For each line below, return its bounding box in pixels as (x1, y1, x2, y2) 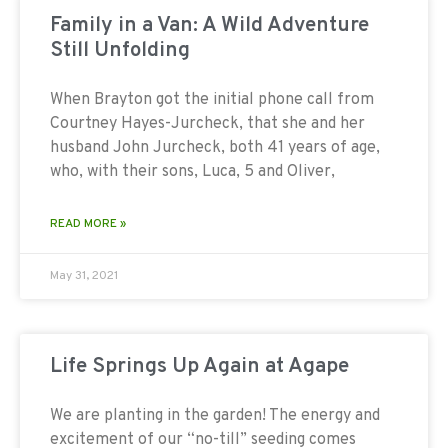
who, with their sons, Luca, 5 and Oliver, (50, 161, 335, 182)
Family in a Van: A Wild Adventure (50, 11, 369, 39)
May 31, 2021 (50, 267, 118, 284)
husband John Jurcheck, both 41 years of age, (50, 137, 380, 158)
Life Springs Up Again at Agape (50, 352, 349, 380)
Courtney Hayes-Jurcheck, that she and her (50, 113, 365, 134)
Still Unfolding (50, 36, 190, 64)
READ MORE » (50, 215, 126, 232)
